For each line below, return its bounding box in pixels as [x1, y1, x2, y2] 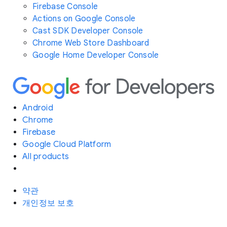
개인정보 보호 [22, 198, 74, 208]
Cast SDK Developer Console [32, 26, 143, 36]
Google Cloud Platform [22, 139, 111, 149]
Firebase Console [32, 2, 98, 12]
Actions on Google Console [32, 14, 136, 24]
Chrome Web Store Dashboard [32, 38, 149, 49]
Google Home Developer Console [32, 50, 159, 61]
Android [22, 102, 53, 113]
